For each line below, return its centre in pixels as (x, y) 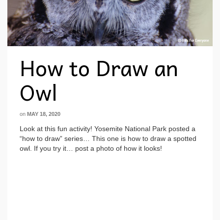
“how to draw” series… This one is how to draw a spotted (108, 138)
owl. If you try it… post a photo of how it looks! (91, 148)
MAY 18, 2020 (44, 114)
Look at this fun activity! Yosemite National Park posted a (108, 128)
